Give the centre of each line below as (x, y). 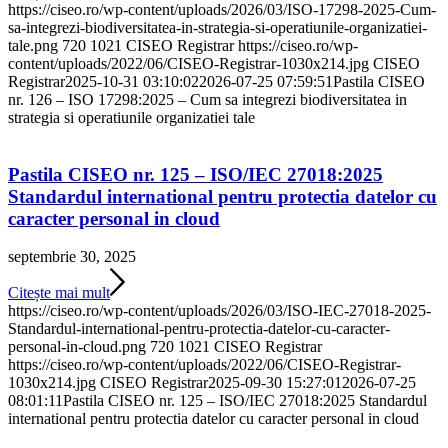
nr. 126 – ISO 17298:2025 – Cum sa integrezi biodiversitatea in (207, 100)
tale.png (33, 46)
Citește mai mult (59, 293)
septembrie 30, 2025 (72, 257)
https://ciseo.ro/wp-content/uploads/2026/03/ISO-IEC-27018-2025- (219, 311)
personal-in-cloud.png (77, 347)
